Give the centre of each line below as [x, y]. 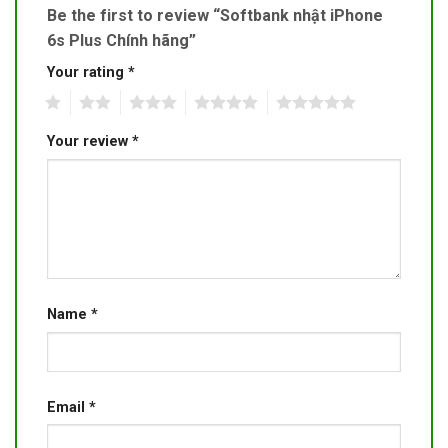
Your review [89, 142]
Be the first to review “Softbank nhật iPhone [215, 16]
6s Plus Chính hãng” [123, 41]
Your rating [87, 73]
